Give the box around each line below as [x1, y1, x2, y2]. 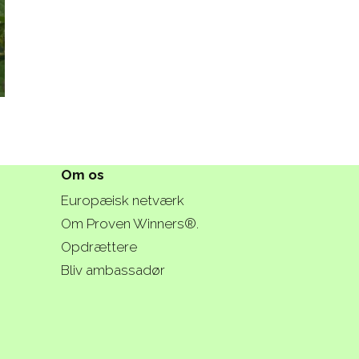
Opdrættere [61, 239, 137, 256]
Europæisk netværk [61, 192, 184, 208]
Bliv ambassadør [61, 262, 165, 279]
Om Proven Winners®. [61, 215, 199, 232]
